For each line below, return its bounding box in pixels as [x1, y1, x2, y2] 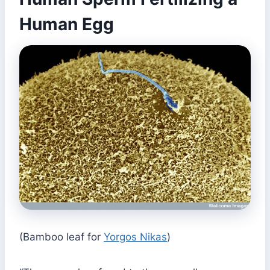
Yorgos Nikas [104, 230, 167, 243]
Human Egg [19, 13, 114, 34]
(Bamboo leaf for [19, 230, 104, 243]
